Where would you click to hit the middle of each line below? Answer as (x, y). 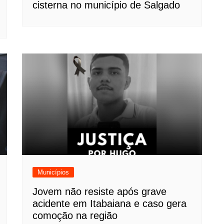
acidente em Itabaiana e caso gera (109, 203)
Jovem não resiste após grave (99, 191)
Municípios (53, 172)
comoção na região (75, 215)
